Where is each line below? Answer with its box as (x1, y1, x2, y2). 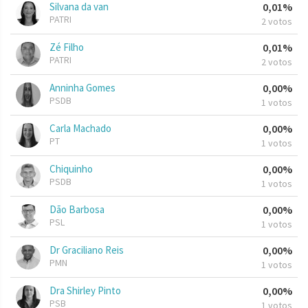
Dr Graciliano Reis (49, 243, 124, 257)
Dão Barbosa (49, 203, 104, 217)
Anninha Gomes (49, 81, 115, 95)
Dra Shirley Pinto (49, 284, 121, 298)
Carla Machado (49, 122, 111, 135)
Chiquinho (49, 162, 93, 176)
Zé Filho (49, 41, 84, 54)
